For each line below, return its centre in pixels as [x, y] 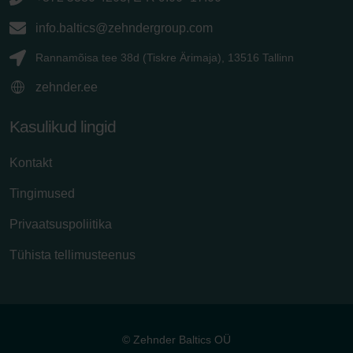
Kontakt [31, 162]
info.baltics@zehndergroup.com [124, 28]
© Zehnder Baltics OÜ [176, 339]
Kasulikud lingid [63, 126]
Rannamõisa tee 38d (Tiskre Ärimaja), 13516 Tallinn [165, 57]
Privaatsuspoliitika [61, 224]
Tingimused [42, 193]
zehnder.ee [67, 87]
